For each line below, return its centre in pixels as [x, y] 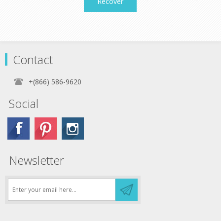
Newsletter [37, 160]
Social [24, 103]
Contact [33, 59]
